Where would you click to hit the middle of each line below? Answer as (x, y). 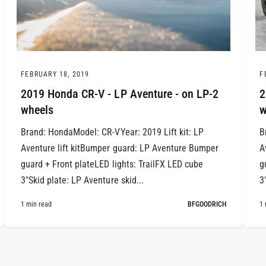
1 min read (37, 205)
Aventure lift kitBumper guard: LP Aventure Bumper (120, 148)
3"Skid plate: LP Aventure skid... (82, 180)
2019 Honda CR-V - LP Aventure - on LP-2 (120, 94)
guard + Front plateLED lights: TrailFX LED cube (112, 164)
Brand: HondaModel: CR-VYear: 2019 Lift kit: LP (112, 132)
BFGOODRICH (207, 205)
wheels (37, 110)
